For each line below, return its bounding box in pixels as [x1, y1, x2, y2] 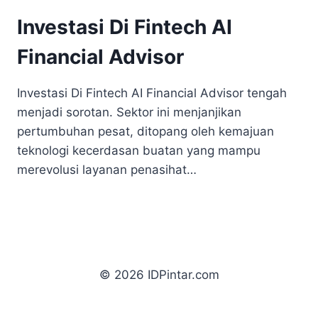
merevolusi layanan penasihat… [17, 163, 197, 177]
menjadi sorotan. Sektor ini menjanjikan [17, 105, 241, 119]
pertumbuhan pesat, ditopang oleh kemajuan [17, 124, 274, 138]
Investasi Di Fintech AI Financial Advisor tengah [17, 86, 287, 100]
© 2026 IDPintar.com [99, 268, 219, 282]
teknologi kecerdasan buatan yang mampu [17, 143, 261, 158]
